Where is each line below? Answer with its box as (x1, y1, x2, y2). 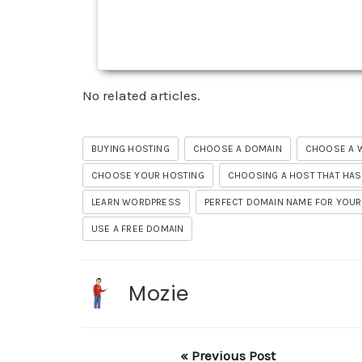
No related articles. (82, 87, 200, 104)
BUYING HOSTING (91, 143, 170, 155)
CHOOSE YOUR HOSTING (91, 170, 204, 182)
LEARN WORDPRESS (91, 196, 181, 208)
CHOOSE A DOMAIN (192, 143, 282, 155)
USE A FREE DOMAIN (91, 223, 184, 235)
